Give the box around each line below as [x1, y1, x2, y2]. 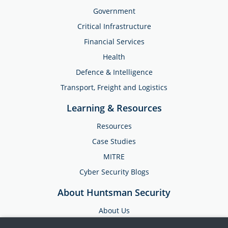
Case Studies [92, 136, 136, 147]
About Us [98, 206, 130, 216]
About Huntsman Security [58, 186, 170, 199]
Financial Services [83, 37, 145, 47]
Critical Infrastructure [77, 21, 151, 32]
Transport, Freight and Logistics [61, 82, 167, 93]
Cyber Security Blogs [79, 167, 149, 177]
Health [103, 52, 125, 62]
